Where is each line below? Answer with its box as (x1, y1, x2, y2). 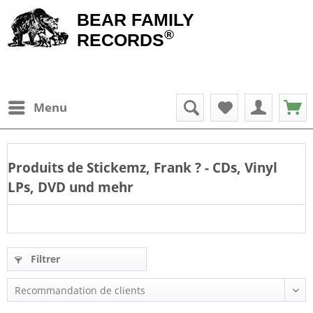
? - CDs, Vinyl (195, 158, 277, 177)
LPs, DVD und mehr (8, 177, 133, 196)
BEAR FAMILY (77, 10, 194, 29)
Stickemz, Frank (83, 158, 195, 177)
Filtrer (28, 252, 60, 265)
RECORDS (77, 30, 164, 50)
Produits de (8, 158, 83, 177)
